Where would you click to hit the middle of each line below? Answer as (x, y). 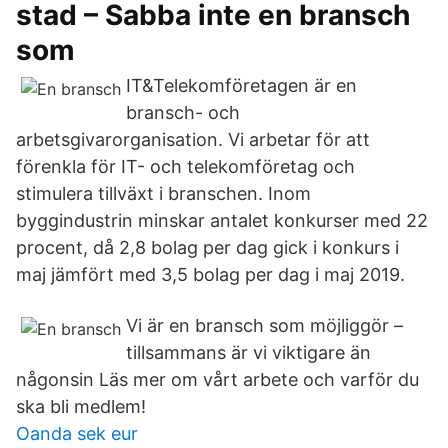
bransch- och (183, 112)
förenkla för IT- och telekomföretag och (185, 166)
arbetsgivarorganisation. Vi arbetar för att (193, 139)
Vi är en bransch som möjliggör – (264, 325)
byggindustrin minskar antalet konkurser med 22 (222, 220)
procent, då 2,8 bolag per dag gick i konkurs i (207, 247)
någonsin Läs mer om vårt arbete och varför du (217, 379)
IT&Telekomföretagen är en (241, 85)
